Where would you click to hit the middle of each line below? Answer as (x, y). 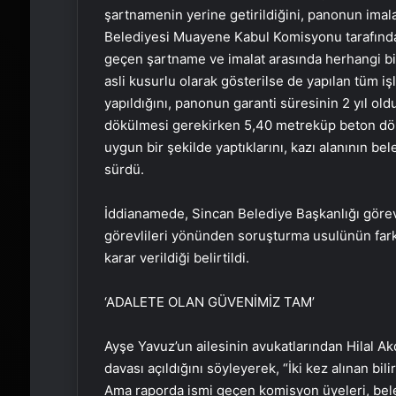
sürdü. (124, 169)
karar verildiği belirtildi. (176, 258)
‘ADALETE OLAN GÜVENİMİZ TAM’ (209, 302)
